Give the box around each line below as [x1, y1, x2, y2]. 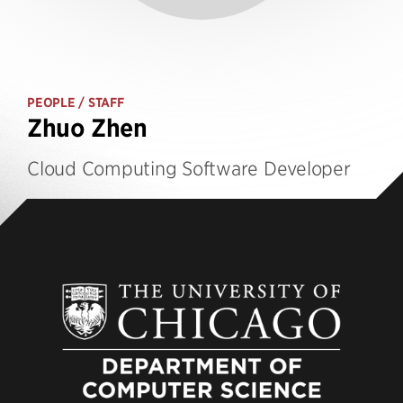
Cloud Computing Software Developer [27, 157, 351, 179]
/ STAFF [75, 94, 124, 111]
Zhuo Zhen [27, 113, 148, 143]
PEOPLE [27, 94, 76, 111]
